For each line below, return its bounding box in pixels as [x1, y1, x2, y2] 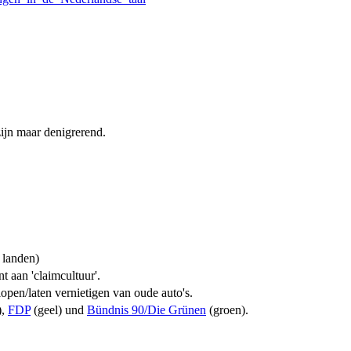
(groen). [206, 303, 248, 317]
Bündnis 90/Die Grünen [87, 303, 206, 317]
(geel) [31, 303, 62, 317]
